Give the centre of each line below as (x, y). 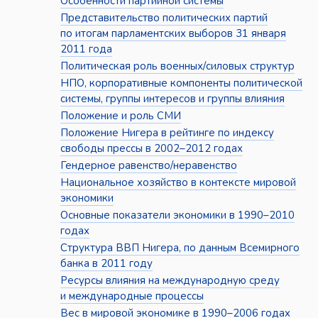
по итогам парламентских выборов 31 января (173, 34)
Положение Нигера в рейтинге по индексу (167, 133)
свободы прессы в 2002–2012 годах (151, 149)
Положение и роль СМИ (120, 116)
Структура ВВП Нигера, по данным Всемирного (180, 248)
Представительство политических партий (164, 18)
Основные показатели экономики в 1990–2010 (177, 215)
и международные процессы (132, 296)
